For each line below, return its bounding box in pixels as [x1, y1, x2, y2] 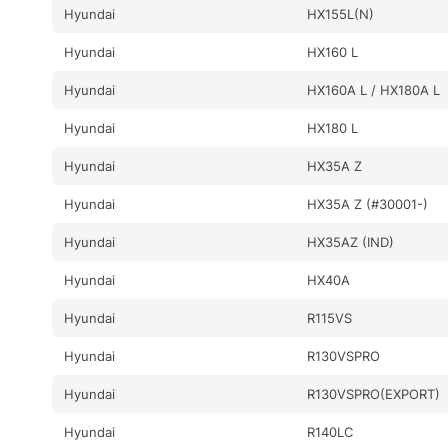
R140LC [307, 423, 354, 440]
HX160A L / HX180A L [307, 81, 441, 98]
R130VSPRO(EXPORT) [307, 385, 441, 402]
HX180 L [307, 119, 359, 136]
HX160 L [307, 43, 359, 60]
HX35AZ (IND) [307, 233, 395, 250]
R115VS [307, 309, 353, 326]
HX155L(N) [307, 5, 375, 22]
